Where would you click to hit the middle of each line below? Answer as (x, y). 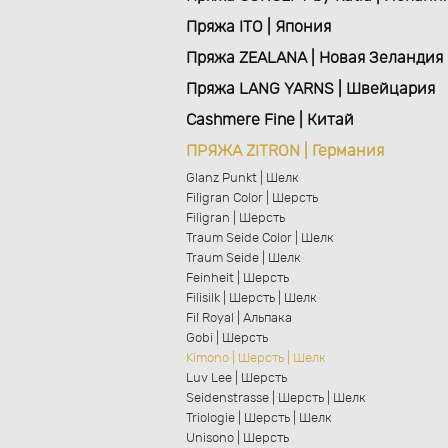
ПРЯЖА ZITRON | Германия (285, 151)
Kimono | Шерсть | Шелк (256, 358)
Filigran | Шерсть (236, 218)
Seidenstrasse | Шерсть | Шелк (276, 398)
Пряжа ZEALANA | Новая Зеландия (315, 58)
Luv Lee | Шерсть (237, 378)
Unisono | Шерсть (238, 438)
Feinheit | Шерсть (238, 278)
